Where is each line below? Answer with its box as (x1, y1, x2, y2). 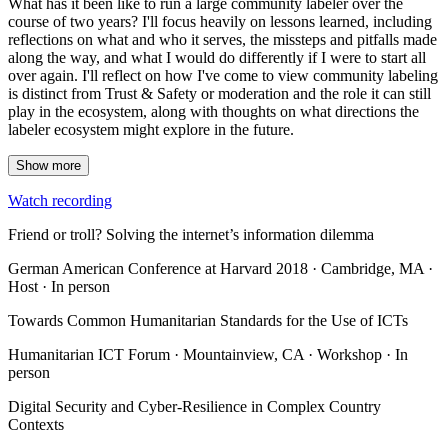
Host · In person (8, 278, 110, 295)
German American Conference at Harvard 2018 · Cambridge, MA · (8, 260, 433, 277)
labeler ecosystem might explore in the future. (8, 121, 294, 138)
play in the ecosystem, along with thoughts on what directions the (8, 103, 419, 120)
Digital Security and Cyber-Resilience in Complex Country (8, 398, 381, 415)
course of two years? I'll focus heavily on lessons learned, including (8, 13, 432, 30)
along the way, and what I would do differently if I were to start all (8, 49, 426, 66)
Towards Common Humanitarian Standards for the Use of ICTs (8, 312, 408, 329)
